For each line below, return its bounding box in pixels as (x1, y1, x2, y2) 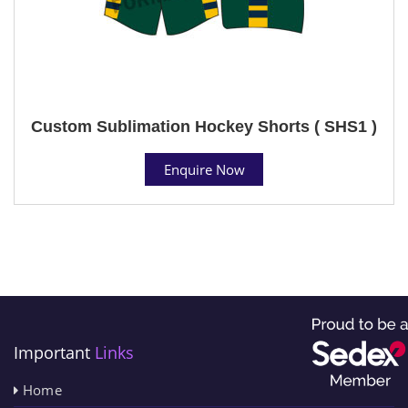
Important (14, 341, 95, 363)
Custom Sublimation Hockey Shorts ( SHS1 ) (31, 117, 377, 136)
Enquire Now (163, 159, 245, 178)
